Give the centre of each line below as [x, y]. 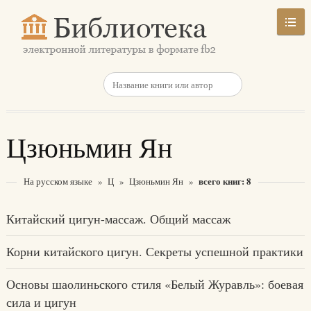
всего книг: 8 [225, 181]
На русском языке [58, 181]
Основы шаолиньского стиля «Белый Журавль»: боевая [154, 284]
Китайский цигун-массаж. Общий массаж [118, 219]
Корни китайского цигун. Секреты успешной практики [154, 251]
